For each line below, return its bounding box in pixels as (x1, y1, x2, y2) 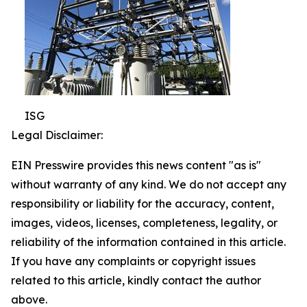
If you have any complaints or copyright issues (11, 254, 256, 268)
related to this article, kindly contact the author (11, 273, 261, 287)
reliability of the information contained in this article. (11, 235, 286, 249)
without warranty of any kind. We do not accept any (11, 177, 286, 191)
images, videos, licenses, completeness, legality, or (11, 216, 278, 230)
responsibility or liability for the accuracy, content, (11, 197, 274, 210)
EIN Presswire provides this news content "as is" (11, 158, 261, 172)
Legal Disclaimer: (11, 128, 103, 142)
